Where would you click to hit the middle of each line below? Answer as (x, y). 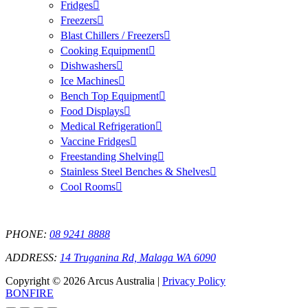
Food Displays (92, 111)
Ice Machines (89, 81)
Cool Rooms (88, 187)
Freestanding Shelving (109, 157)
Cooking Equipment (104, 51)
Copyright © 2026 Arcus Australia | (84, 281)
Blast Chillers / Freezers (112, 36)
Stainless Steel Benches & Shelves (135, 172)
